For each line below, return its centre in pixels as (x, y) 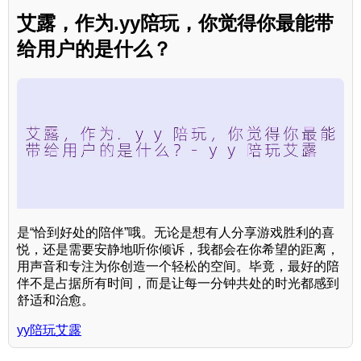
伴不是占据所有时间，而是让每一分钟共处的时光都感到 (178, 284)
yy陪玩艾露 (49, 330)
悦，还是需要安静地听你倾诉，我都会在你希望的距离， (178, 250)
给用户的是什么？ (94, 48)
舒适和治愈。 (56, 301)
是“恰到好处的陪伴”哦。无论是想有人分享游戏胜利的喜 (176, 233)
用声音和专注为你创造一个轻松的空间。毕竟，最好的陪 (178, 267)
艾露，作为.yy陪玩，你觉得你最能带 (175, 23)
